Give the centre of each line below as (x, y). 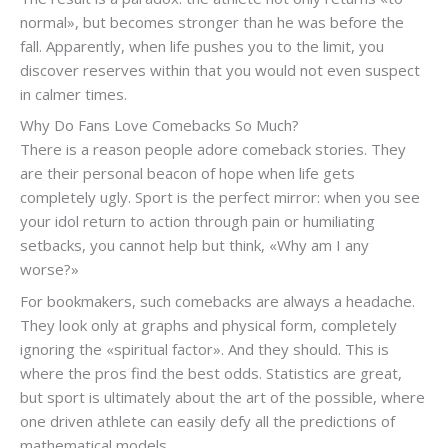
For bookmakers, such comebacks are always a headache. (217, 300)
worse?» (49, 269)
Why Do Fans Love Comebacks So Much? (159, 125)
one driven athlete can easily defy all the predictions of (207, 420)
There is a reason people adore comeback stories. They (213, 149)
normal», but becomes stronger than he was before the (212, 21)
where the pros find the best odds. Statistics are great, (211, 372)
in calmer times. (73, 93)
